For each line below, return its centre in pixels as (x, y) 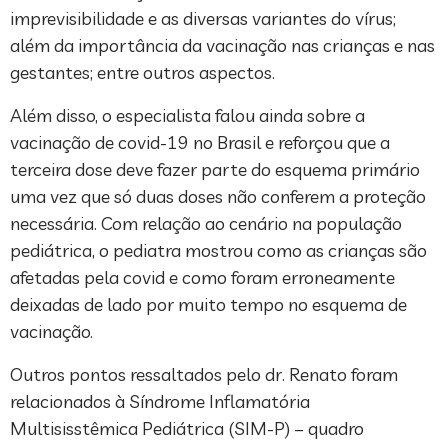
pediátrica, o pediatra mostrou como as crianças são (218, 250)
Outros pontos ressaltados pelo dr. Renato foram (204, 374)
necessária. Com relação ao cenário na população (206, 223)
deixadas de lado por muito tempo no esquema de (208, 304)
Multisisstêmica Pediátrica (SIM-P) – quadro (187, 428)
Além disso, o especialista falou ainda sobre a (187, 115)
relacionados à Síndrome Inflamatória (160, 401)
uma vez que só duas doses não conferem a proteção (218, 196)
